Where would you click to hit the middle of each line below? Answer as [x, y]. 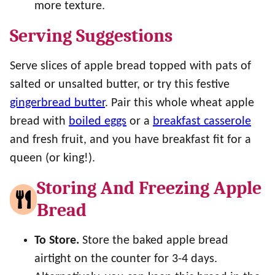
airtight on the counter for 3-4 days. [126, 259]
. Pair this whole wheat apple [180, 103]
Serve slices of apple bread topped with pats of [130, 66]
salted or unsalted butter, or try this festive [120, 85]
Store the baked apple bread [155, 241]
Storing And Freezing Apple [149, 188]
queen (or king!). [52, 158]
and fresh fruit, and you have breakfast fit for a [130, 140]
